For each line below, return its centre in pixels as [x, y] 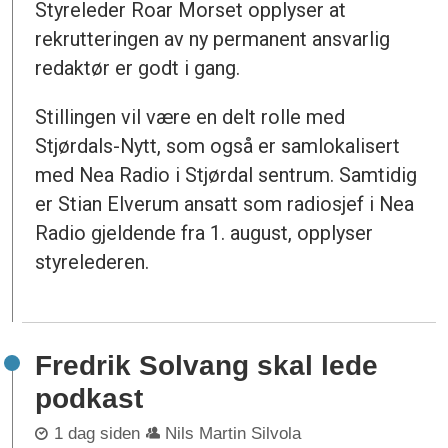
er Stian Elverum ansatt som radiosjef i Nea [225, 204]
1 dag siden [96, 434]
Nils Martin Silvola [233, 434]
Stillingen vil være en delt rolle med [190, 117]
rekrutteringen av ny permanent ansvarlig [213, 39]
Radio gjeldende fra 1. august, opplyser [204, 233]
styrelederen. [92, 262]
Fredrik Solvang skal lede [207, 365]
